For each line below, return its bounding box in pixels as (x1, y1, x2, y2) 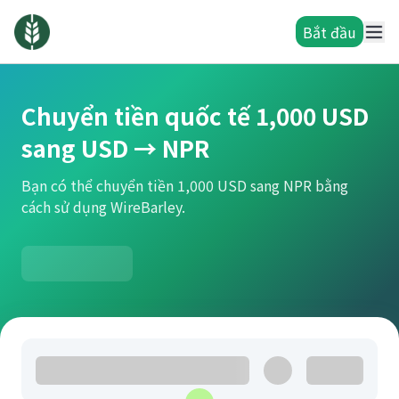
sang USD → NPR (21, 131, 209, 164)
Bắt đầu (303, 20, 356, 43)
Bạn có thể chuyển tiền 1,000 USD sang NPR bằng (21, 175, 348, 196)
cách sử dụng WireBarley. (21, 196, 185, 217)
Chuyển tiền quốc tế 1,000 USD (21, 99, 369, 132)
